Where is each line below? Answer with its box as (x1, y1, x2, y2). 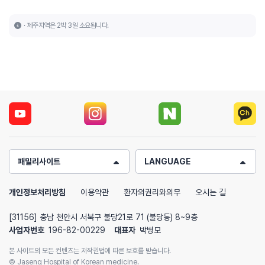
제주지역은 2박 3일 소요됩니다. (27, 21, 109, 30)
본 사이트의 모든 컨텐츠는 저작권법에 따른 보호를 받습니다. (9, 247, 171, 256)
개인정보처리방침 (9, 188, 66, 198)
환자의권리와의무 (124, 188, 180, 198)
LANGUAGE (144, 157, 190, 167)
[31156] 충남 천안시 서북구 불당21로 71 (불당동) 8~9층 (9, 212, 198, 222)
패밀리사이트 (18, 157, 60, 167)
